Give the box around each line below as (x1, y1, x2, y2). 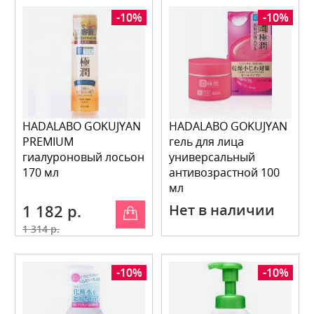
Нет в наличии (169, 200, 275, 219)
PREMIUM (22, 134, 74, 149)
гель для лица (169, 134, 244, 149)
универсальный (169, 149, 255, 165)
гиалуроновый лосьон (22, 149, 144, 165)
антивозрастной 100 (169, 165, 280, 180)
